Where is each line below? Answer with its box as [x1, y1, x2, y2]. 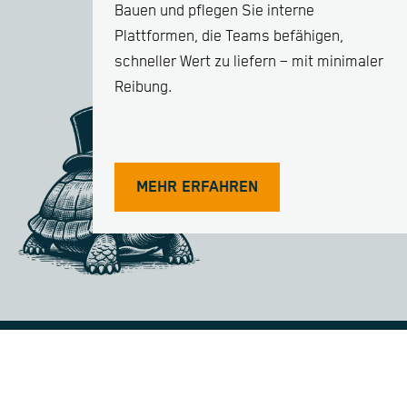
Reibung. [114, 78, 172, 96]
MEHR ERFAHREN [136, 178, 258, 197]
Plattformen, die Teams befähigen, [114, 27, 343, 45]
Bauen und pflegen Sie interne [114, 2, 314, 20]
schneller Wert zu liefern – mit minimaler [114, 53, 383, 71]
